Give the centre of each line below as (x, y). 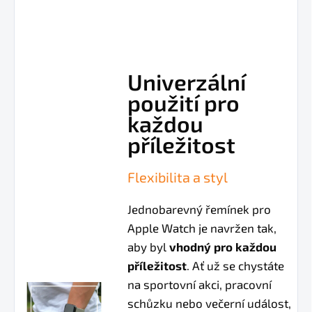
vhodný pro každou (223, 247)
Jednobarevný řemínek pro (200, 209)
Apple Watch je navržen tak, (202, 228)
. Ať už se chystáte (236, 266)
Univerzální (187, 82)
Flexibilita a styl (178, 177)
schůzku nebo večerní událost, (210, 303)
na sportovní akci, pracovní (200, 284)
